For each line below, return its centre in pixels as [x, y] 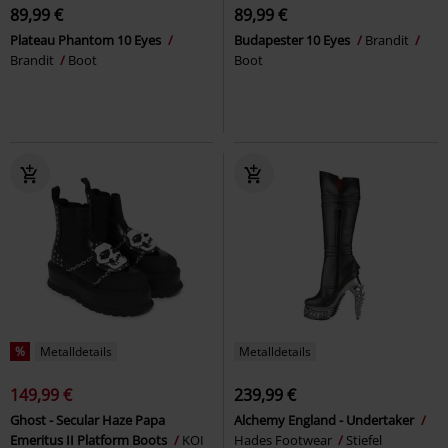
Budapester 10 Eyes [293, 39]
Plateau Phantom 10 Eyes [87, 39]
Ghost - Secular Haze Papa [87, 419]
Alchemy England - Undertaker [325, 419]
